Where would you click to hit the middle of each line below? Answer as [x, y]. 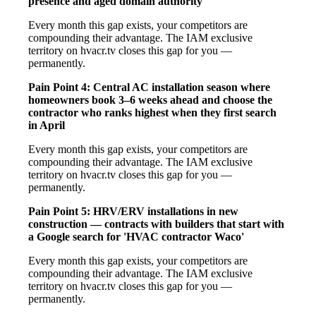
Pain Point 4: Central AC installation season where [149, 87]
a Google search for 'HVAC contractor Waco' [136, 236]
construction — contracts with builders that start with [156, 224]
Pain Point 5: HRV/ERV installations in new [133, 211]
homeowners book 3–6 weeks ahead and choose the [150, 99]
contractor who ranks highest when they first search [152, 112]
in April [47, 125]
